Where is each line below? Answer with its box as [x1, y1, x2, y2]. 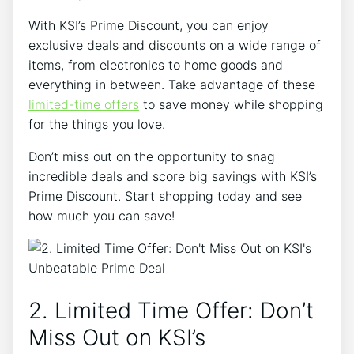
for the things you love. [28, 116, 165, 133]
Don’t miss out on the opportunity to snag [28, 149, 275, 165]
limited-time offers [28, 96, 139, 113]
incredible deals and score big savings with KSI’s [28, 168, 317, 185]
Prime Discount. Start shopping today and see [28, 188, 302, 205]
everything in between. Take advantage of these [28, 77, 315, 93]
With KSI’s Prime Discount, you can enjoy [28, 17, 269, 34]
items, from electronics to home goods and [28, 57, 283, 73]
